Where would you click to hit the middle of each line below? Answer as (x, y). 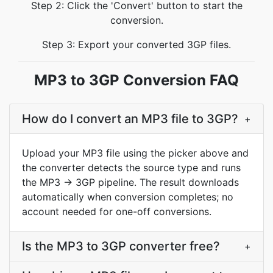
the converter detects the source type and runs (131, 168)
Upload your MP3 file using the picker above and (135, 153)
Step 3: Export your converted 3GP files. (136, 44)
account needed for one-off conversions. (117, 211)
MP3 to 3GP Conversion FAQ (136, 80)
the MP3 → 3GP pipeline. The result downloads (130, 182)
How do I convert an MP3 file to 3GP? (130, 119)
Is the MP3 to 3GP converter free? (121, 246)
